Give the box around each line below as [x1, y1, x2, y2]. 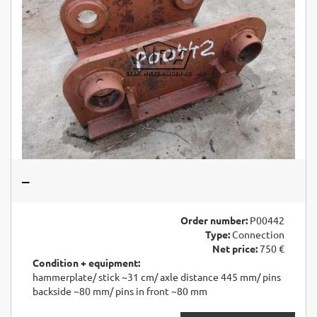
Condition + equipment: [33, 255, 140, 269]
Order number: [180, 213, 248, 226]
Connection [230, 227, 284, 241]
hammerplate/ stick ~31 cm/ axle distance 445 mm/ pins [33, 270, 281, 283]
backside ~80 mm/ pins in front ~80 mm [33, 284, 207, 297]
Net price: [212, 241, 258, 255]
